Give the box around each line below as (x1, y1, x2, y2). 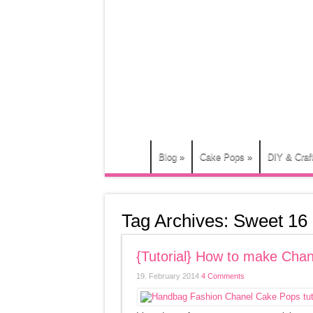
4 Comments (201, 272, 245, 280)
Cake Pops (199, 152, 245, 162)
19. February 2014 (136, 272, 201, 280)
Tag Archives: (121, 210, 233, 231)
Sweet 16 (233, 210, 307, 231)
